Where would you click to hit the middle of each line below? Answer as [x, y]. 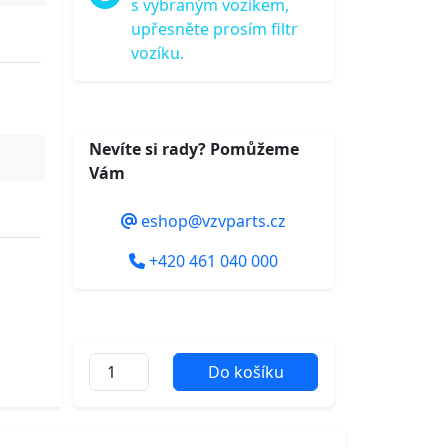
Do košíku [245, 372]
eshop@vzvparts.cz [211, 221]
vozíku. [158, 53]
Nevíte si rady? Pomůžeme [194, 149]
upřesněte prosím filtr [215, 29]
